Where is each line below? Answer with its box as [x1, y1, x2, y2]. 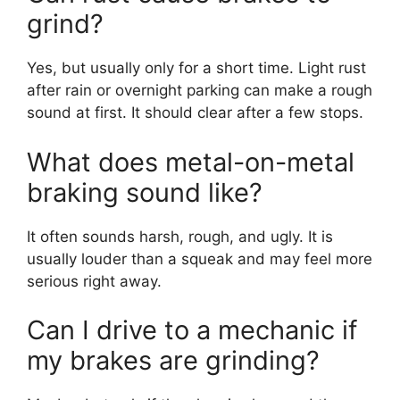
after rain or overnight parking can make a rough [27, 81, 372, 99]
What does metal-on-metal [27, 146, 354, 178]
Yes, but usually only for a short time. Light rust [27, 59, 366, 77]
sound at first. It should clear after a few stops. [27, 104, 363, 121]
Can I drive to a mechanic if [27, 314, 357, 346]
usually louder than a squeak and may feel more [27, 249, 372, 268]
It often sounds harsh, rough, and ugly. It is [27, 227, 333, 246]
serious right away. [27, 271, 162, 290]
